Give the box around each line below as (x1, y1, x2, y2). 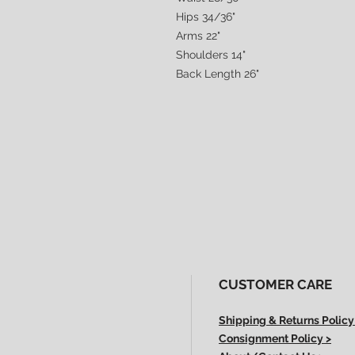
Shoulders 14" (176, 48, 246, 61)
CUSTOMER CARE (219, 277, 332, 292)
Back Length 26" (176, 67, 259, 80)
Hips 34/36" (176, 10, 235, 23)
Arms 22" (176, 29, 220, 42)
